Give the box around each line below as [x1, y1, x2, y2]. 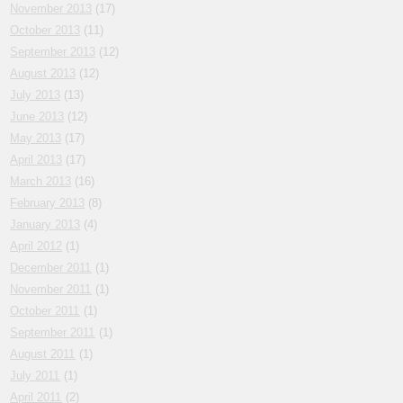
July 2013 [10, 88, 61, 103]
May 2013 [10, 131, 62, 146]
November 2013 [10, 2, 93, 16]
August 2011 [10, 347, 76, 362]
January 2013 [10, 218, 81, 232]
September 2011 [10, 326, 96, 340]
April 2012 [10, 239, 63, 254]
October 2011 [10, 304, 81, 318]
